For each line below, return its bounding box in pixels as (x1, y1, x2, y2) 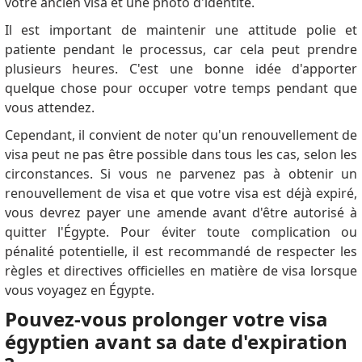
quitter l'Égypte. (4, 223, 120, 242)
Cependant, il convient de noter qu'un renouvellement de (4, 126, 358, 145)
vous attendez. (4, 99, 95, 117)
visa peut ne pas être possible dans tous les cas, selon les (4, 145, 358, 164)
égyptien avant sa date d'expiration (4, 328, 347, 356)
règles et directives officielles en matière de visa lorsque (4, 262, 358, 280)
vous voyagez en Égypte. (4, 281, 154, 300)
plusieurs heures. (4, 60, 130, 78)
